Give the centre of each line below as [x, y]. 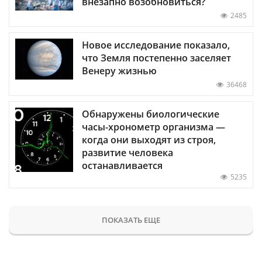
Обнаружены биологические [151, 114]
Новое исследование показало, [156, 45]
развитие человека [127, 153]
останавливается [122, 166]
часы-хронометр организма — [154, 127]
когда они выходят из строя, [149, 140]
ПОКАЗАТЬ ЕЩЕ [131, 220]
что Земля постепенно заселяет [156, 58]
